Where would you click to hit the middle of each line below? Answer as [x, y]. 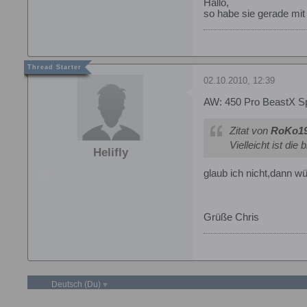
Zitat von [250, 131]
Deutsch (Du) [77, 284]
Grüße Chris [231, 218]
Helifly [110, 153]
